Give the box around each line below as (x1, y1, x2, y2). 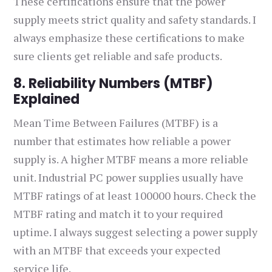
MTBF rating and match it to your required (13, 206, 223, 222)
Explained (13, 90, 80, 109)
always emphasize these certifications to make (13, 30, 245, 46)
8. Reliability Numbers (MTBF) (13, 74, 214, 93)
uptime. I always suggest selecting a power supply (13, 225, 258, 240)
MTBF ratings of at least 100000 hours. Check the (13, 188, 257, 203)
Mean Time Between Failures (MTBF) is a (13, 115, 219, 131)
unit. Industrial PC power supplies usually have (13, 170, 244, 185)
